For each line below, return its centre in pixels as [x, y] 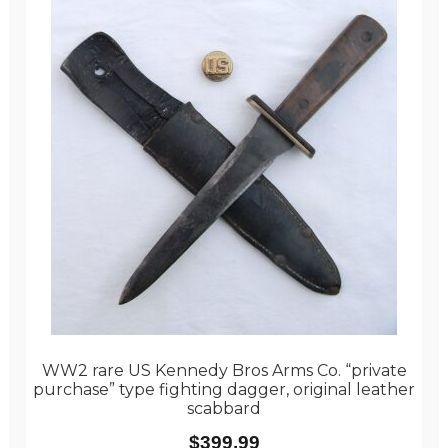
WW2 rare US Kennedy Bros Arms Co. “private [224, 371]
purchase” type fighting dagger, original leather [224, 390]
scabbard [224, 409]
